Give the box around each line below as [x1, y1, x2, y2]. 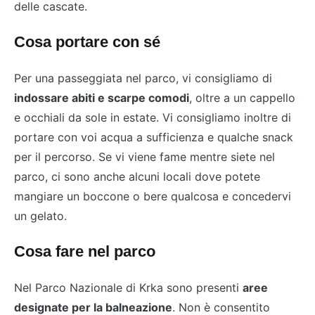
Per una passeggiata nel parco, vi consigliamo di [14, 71, 272, 86]
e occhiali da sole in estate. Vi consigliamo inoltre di [14, 110, 291, 125]
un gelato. [14, 209, 67, 224]
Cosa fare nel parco [14, 243, 155, 261]
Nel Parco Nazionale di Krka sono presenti [14, 281, 243, 295]
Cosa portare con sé [14, 33, 160, 51]
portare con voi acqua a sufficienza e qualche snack [14, 130, 293, 145]
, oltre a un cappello [189, 91, 295, 105]
